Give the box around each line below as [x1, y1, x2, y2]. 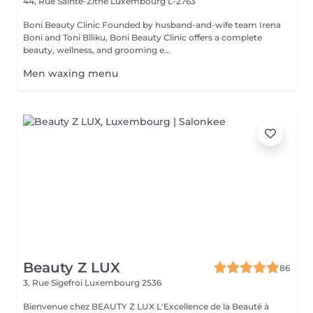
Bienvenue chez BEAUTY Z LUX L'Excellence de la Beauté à [23, 301, 269, 312]
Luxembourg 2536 [85, 277, 161, 288]
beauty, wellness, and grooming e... [23, 45, 170, 55]
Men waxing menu [23, 67, 118, 80]
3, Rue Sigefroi [23, 277, 85, 288]
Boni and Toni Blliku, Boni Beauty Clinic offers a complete [23, 32, 262, 43]
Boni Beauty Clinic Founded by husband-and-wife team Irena [23, 20, 102, 30]
